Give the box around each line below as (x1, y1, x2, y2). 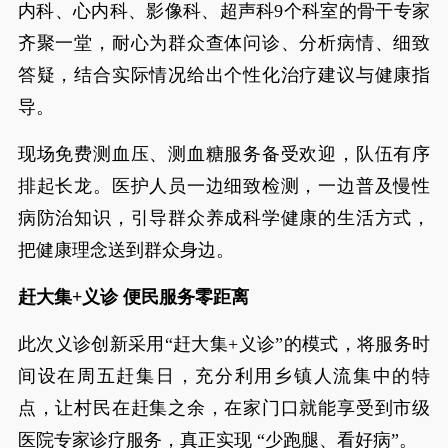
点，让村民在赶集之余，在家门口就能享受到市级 (17, 397, 431, 418)
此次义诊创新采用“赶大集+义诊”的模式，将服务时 (17, 333, 431, 354)
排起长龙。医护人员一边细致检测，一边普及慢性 (17, 175, 431, 196)
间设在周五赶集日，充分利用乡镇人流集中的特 (17, 365, 431, 386)
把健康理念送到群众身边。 (17, 239, 234, 260)
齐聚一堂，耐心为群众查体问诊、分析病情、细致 (17, 32, 431, 53)
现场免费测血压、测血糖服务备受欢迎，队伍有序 (17, 143, 431, 164)
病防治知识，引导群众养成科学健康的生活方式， (17, 207, 431, 228)
